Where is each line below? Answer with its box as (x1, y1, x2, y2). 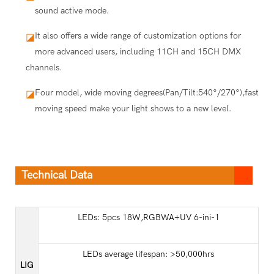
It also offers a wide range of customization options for (34, 30, 241, 41)
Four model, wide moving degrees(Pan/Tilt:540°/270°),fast (34, 87, 259, 98)
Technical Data (21, 168, 92, 182)
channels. (25, 62, 62, 73)
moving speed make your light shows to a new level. (34, 103, 231, 114)
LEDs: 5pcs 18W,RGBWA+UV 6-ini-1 (77, 212, 220, 223)
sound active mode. (34, 5, 109, 16)
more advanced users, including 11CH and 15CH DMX (34, 46, 241, 57)
